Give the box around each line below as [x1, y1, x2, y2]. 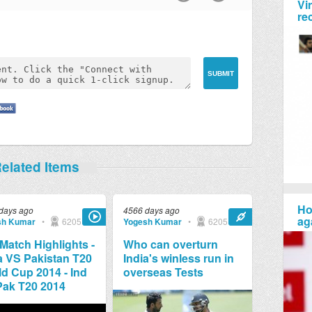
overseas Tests [123, 264, 203, 280]
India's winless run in [123, 250, 234, 266]
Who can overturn [123, 236, 218, 252]
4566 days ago [123, 204, 180, 216]
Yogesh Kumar [123, 215, 182, 228]
